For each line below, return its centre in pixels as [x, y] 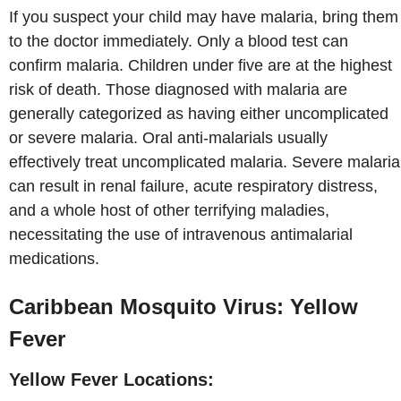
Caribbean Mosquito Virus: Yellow [183, 306]
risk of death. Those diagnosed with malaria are [178, 90]
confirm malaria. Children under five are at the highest [200, 66]
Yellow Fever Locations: [111, 379]
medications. [54, 259]
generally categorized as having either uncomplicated [199, 114]
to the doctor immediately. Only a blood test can [179, 42]
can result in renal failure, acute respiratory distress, [193, 187]
